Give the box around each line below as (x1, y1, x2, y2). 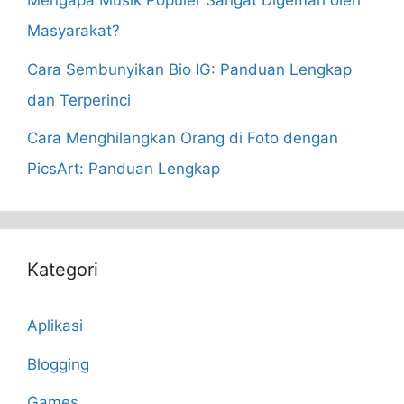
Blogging (27, 354, 89, 373)
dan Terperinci (27, 90, 131, 109)
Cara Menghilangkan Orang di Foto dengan (27, 129, 338, 148)
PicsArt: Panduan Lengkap (27, 160, 220, 179)
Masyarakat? (27, 22, 120, 41)
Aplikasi (27, 317, 83, 335)
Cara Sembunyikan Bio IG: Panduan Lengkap (27, 60, 352, 78)
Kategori (27, 259, 98, 281)
